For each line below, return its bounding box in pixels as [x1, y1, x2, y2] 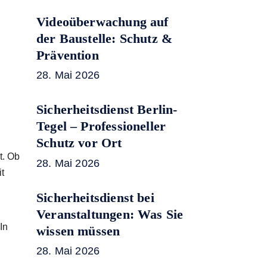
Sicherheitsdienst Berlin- [36, 102, 178, 117]
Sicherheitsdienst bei [36, 190, 154, 205]
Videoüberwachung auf [36, 14, 169, 29]
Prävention [36, 47, 99, 63]
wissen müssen [36, 223, 120, 238]
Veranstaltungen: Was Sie [36, 206, 184, 222]
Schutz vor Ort [36, 135, 122, 151]
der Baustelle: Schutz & [36, 30, 173, 46]
